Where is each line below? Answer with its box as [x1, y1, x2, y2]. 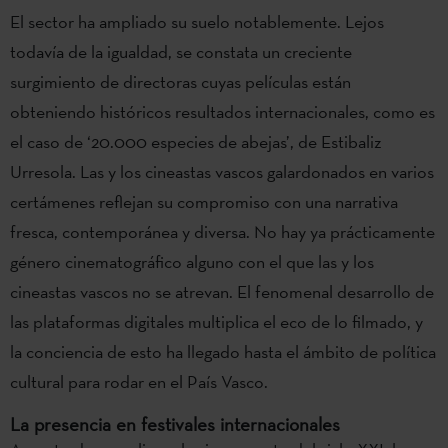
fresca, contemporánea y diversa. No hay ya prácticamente [10, 219, 435, 243]
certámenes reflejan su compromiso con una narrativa [10, 189, 398, 213]
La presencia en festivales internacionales [10, 411, 340, 436]
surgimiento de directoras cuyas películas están [10, 69, 351, 93]
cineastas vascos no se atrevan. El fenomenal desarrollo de [10, 279, 434, 303]
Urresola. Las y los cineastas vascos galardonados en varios [10, 159, 434, 183]
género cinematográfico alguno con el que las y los [10, 249, 374, 273]
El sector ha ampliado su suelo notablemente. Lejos [10, 9, 384, 33]
